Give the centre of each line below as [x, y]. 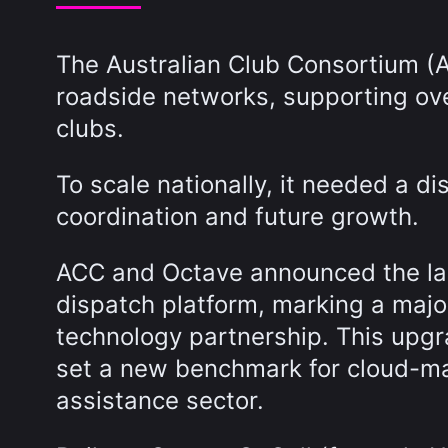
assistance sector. [160, 400]
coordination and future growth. [237, 216]
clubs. [90, 128]
